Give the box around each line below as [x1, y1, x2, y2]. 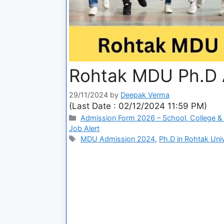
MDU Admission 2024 [80, 134, 155, 143]
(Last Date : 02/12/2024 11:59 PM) [69, 100, 207, 111]
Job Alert [69, 123, 99, 132]
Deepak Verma [120, 90, 169, 99]
